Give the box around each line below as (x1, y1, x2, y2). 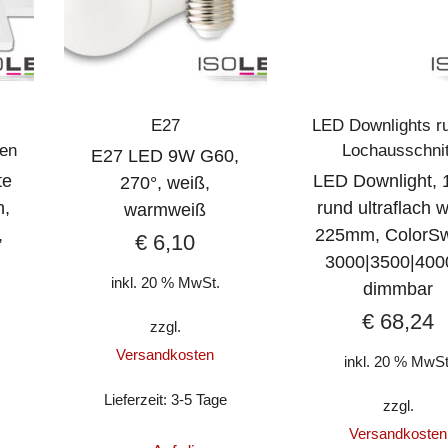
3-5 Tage (170, 391, 227, 409)
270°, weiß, (120, 172, 211, 193)
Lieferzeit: (103, 391, 171, 409)
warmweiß (124, 199, 207, 220)
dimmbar (363, 278, 433, 299)
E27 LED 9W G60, (91, 145, 240, 166)
